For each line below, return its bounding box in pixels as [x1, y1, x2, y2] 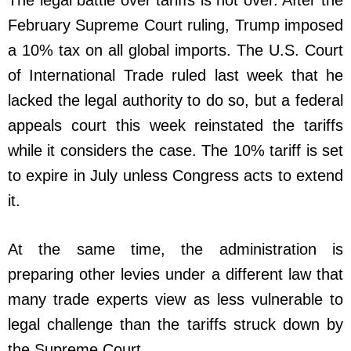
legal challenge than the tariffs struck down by [8, 315, 343, 333]
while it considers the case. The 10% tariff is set [8, 141, 343, 159]
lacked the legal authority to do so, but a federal [8, 91, 343, 109]
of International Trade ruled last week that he [8, 66, 343, 84]
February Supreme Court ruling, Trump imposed [8, 16, 343, 34]
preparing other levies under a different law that [8, 265, 343, 283]
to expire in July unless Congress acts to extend [8, 166, 343, 184]
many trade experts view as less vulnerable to [8, 290, 343, 308]
